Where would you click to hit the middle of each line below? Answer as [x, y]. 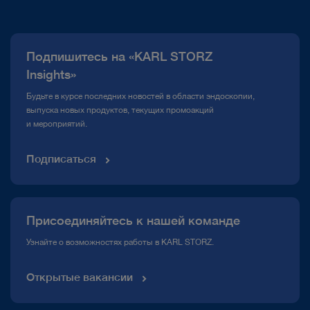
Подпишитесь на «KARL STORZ [119, 58]
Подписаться [61, 161]
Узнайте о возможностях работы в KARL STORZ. [120, 243]
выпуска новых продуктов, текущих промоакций [120, 111]
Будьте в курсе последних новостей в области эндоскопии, [140, 97]
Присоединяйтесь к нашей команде [133, 222]
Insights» [51, 76]
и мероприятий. [56, 125]
